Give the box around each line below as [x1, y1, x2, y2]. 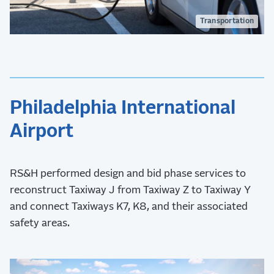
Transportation [199, 18, 254, 26]
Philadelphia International [10, 99, 235, 118]
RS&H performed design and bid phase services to [10, 169, 246, 180]
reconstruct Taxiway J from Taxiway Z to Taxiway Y [10, 185, 251, 196]
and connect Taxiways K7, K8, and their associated [10, 202, 248, 213]
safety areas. [10, 218, 70, 229]
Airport [10, 122, 73, 141]
